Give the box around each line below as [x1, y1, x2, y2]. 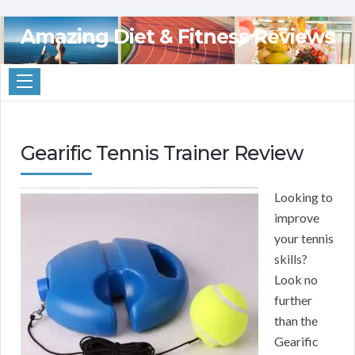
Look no [274, 272, 318, 288]
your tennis [274, 231, 334, 246]
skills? [274, 251, 307, 267]
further [274, 292, 312, 308]
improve [274, 210, 319, 226]
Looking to [274, 189, 333, 205]
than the [274, 313, 318, 329]
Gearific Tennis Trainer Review [21, 141, 303, 166]
